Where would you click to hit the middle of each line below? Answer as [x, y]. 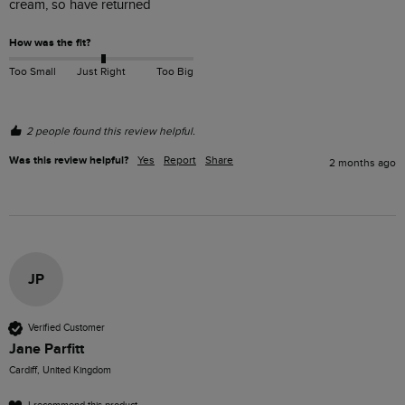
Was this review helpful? [69, 160]
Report [180, 160]
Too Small [33, 72]
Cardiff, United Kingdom [60, 370]
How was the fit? [50, 42]
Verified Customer [66, 328]
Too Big [174, 72]
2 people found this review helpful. [111, 131]
